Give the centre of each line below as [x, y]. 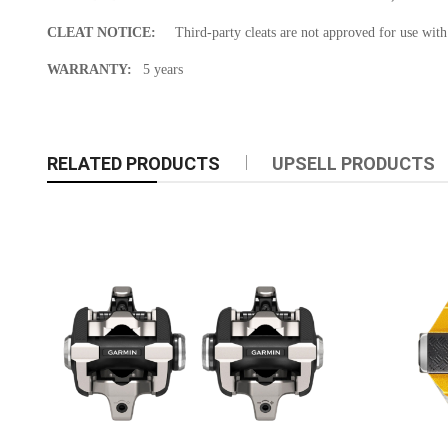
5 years [163, 70]
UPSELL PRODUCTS [354, 164]
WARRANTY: [90, 70]
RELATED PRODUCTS [134, 164]
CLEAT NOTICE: [102, 33]
